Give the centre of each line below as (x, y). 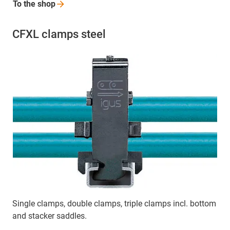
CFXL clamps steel (59, 34)
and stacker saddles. (50, 216)
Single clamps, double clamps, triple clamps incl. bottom (114, 203)
